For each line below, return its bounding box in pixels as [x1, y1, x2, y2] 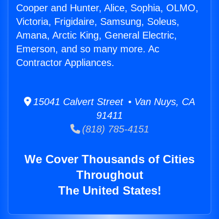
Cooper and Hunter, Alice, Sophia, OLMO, [16, 2, 198, 14]
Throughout [76, 168, 143, 182]
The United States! [58, 184, 161, 197]
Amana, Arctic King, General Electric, [16, 30, 177, 41]
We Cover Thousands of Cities [24, 153, 195, 166]
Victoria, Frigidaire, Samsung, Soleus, [16, 16, 179, 27]
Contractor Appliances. [16, 57, 114, 68]
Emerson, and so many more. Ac [16, 44, 159, 55]
